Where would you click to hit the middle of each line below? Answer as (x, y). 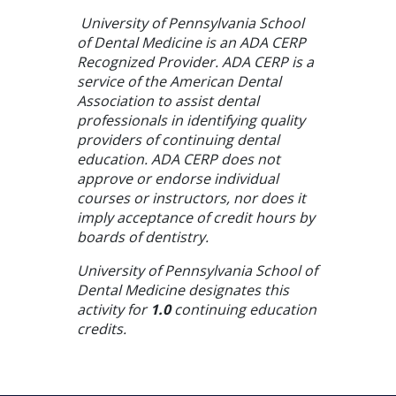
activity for (113, 309)
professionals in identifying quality (190, 120)
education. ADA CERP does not (178, 159)
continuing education (243, 309)
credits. (101, 328)
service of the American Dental (179, 81)
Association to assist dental (168, 100)
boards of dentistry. (142, 236)
